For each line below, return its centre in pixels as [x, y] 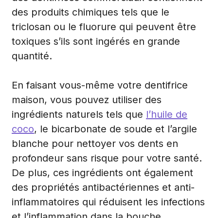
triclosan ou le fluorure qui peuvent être [104, 27]
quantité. [32, 56]
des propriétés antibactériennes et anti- [103, 187]
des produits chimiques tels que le [91, 12]
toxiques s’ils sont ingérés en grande [96, 41]
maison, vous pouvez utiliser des [87, 100]
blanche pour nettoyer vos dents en [95, 143]
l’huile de [167, 114]
